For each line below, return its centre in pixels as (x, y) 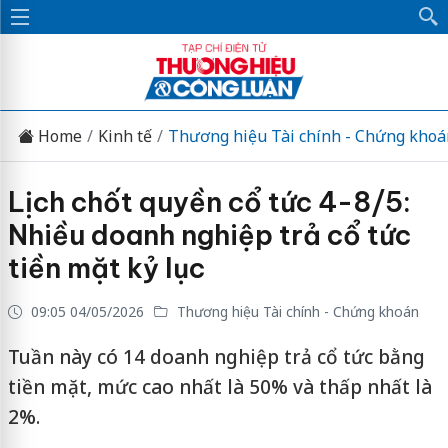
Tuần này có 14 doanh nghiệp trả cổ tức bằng (216, 357)
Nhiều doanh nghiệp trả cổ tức (209, 235)
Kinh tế (124, 135)
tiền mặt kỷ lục (106, 268)
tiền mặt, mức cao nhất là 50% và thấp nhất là (219, 387)
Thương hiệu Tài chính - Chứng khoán (295, 311)
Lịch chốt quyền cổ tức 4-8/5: (209, 202)
